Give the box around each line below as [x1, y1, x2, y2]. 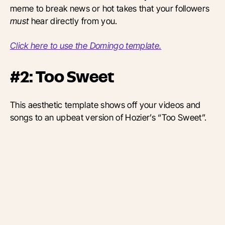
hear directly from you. [29, 16, 120, 27]
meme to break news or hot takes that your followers [10, 3, 210, 14]
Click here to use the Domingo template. [10, 40, 162, 51]
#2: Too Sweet [10, 69, 114, 85]
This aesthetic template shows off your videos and [10, 99, 201, 110]
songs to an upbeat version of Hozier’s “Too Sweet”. [10, 112, 207, 123]
